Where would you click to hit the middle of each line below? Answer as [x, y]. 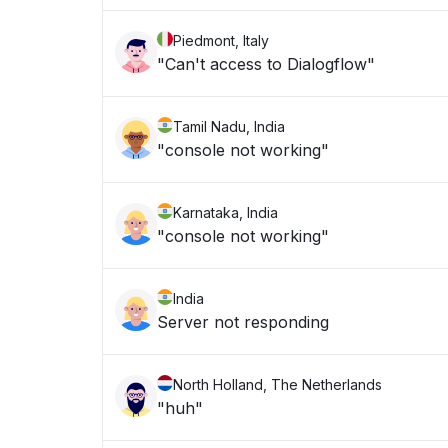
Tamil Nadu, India [229, 126]
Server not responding [243, 322]
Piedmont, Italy [221, 40]
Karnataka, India [225, 212]
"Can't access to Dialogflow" [266, 64]
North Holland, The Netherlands [277, 384]
